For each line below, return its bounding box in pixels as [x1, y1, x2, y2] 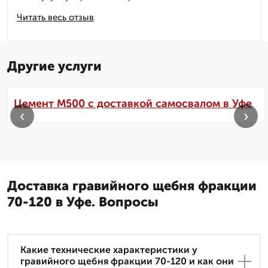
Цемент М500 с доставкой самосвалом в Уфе [14, 97, 252, 111]
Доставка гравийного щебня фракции [7, 178, 257, 194]
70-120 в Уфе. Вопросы [7, 194, 159, 211]
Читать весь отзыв [17, 12, 94, 23]
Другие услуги [7, 58, 102, 75]
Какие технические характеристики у [20, 244, 197, 256]
